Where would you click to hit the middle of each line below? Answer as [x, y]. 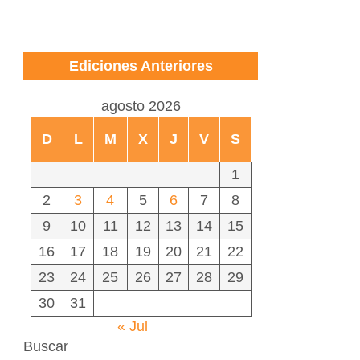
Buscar [46, 346]
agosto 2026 [141, 106]
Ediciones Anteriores [141, 66]
